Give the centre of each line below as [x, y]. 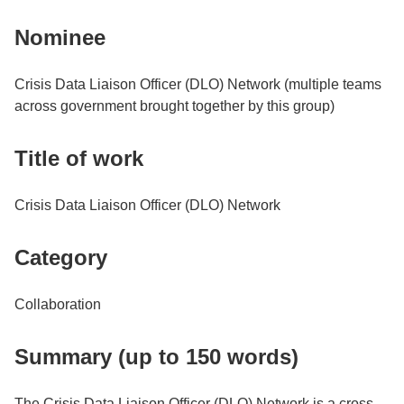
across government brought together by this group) [174, 106]
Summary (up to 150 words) [156, 356]
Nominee [60, 37]
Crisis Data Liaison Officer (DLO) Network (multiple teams [198, 84]
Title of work [79, 158]
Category [61, 257]
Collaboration [58, 304]
